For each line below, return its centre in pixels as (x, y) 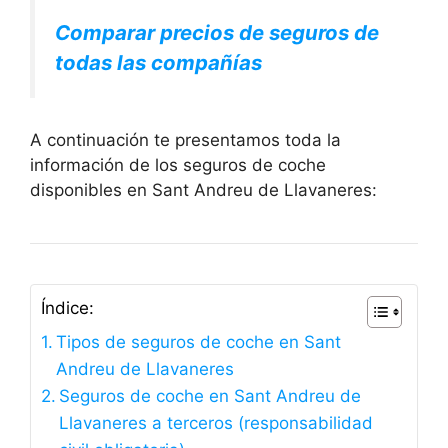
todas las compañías (158, 62)
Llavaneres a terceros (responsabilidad (216, 423)
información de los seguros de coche (178, 165)
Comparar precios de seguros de (217, 32)
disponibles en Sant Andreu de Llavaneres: (203, 190)
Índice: (67, 308)
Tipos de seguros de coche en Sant (199, 342)
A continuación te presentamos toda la (185, 140)
